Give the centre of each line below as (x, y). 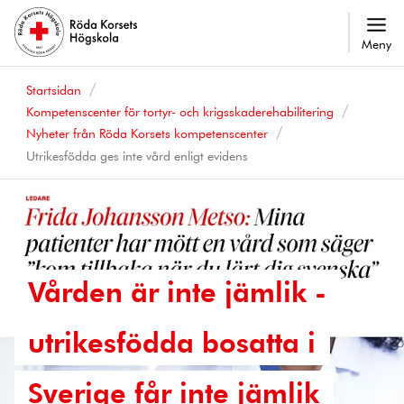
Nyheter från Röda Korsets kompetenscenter (147, 133)
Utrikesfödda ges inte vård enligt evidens (137, 155)
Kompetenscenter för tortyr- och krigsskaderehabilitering (179, 111)
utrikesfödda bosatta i (172, 342)
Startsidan (53, 89)
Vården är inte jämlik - (178, 291)
